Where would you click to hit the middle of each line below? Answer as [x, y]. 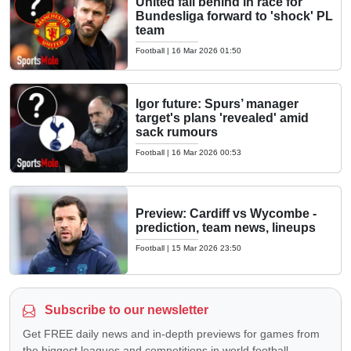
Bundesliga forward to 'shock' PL [234, 16]
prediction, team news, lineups [226, 227]
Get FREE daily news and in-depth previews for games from [171, 334]
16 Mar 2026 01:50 [206, 50]
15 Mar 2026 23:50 [206, 248]
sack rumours [177, 132]
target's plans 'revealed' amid [222, 118]
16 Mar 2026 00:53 [206, 153]
